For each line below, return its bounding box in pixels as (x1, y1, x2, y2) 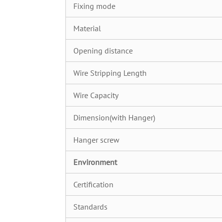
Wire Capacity (73, 90, 118, 100)
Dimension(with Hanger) (73, 112, 155, 122)
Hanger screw (73, 135, 119, 145)
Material (73, 23, 101, 33)
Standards (73, 202, 108, 212)
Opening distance (73, 46, 133, 55)
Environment (73, 157, 117, 167)
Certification (73, 179, 113, 189)
